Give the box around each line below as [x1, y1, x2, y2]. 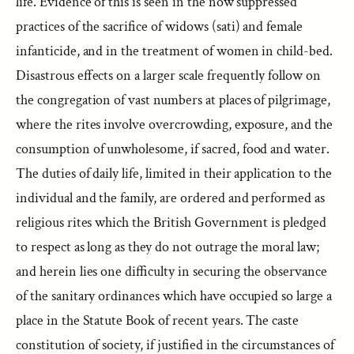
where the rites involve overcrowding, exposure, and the [16, 115, 333, 134]
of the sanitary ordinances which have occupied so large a [16, 287, 332, 305]
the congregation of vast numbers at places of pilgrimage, [16, 91, 330, 109]
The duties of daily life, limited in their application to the [16, 164, 332, 183]
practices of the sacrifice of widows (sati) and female [16, 17, 303, 36]
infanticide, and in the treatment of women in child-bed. [16, 42, 333, 60]
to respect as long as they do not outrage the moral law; [16, 238, 319, 256]
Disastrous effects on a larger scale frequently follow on [16, 66, 321, 85]
